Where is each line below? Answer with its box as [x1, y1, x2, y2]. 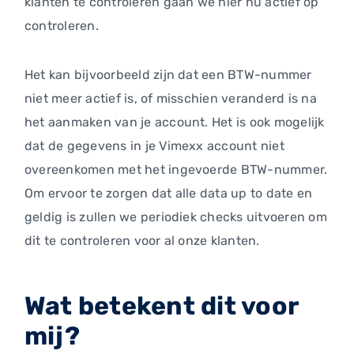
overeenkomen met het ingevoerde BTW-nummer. [24, 162, 328, 178]
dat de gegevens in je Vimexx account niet [24, 138, 284, 154]
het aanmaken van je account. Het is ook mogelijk [24, 115, 325, 130]
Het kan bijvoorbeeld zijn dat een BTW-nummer [24, 67, 312, 83]
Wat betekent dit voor [24, 291, 299, 322]
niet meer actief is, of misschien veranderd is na [24, 91, 317, 107]
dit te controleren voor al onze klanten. [24, 233, 260, 249]
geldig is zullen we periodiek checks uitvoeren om [24, 209, 327, 225]
